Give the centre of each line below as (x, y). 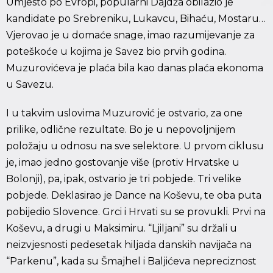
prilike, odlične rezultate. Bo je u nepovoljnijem (121, 130)
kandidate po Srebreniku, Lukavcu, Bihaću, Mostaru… (136, 19)
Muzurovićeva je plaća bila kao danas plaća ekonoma (135, 68)
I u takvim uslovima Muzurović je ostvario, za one (124, 113)
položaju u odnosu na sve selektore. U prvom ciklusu (135, 146)
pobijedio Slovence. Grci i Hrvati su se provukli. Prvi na (136, 212)
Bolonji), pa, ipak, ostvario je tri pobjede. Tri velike (124, 179)
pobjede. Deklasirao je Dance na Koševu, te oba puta (134, 196)
